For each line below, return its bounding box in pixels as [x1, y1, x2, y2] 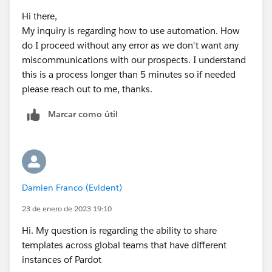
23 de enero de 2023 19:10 [22, 203, 112, 214]
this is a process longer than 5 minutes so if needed [22, 68, 236, 80]
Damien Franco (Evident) [22, 182, 122, 193]
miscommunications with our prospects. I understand [22, 53, 246, 66]
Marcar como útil [48, 108, 118, 120]
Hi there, [22, 10, 57, 22]
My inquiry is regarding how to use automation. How [22, 24, 240, 36]
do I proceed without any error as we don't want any [22, 39, 239, 51]
